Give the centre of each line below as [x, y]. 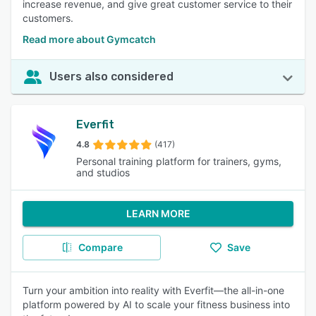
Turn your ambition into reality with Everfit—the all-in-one [153, 290]
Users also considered [111, 77]
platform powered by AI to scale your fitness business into [156, 304]
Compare [100, 247]
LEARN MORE [158, 213]
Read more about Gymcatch [89, 39]
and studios [103, 172]
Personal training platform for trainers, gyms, [179, 161]
